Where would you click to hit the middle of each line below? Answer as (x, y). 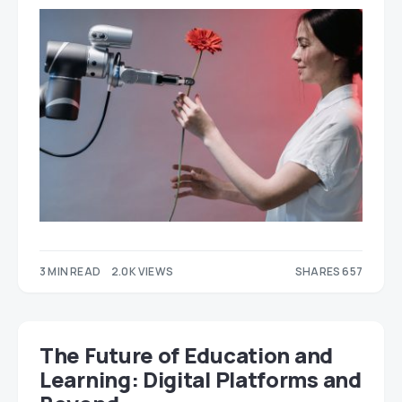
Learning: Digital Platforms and (201, 380)
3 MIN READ (70, 272)
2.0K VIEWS (142, 272)
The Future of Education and (186, 355)
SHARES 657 (329, 272)
